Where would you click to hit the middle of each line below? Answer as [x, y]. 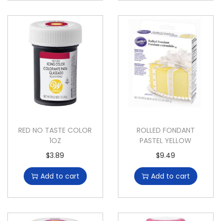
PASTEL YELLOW [166, 140]
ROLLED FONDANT [166, 130]
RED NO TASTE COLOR [55, 130]
